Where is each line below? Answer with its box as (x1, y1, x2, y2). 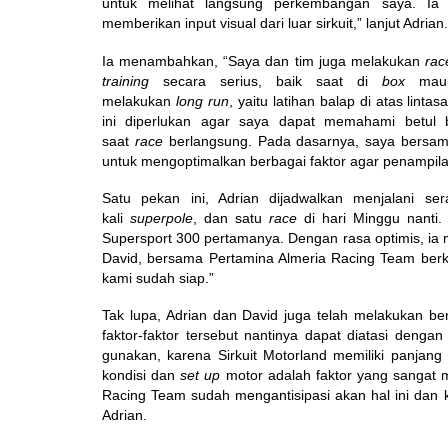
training (102, 73, 149, 89)
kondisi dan (102, 367, 176, 383)
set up (180, 367, 221, 383)
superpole (130, 210, 194, 226)
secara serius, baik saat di (163, 73, 368, 89)
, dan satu (193, 210, 263, 226)
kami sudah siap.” (102, 270, 214, 286)
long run (175, 93, 229, 109)
